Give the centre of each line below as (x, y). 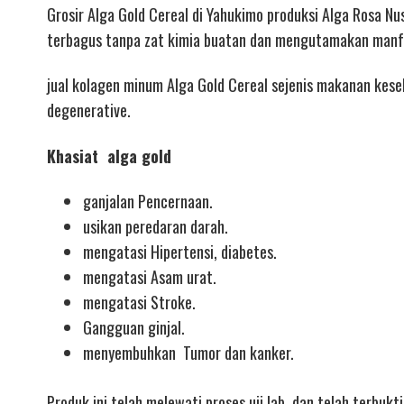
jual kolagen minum (107, 85)
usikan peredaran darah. (156, 227)
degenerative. (89, 110)
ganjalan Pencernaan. (148, 202)
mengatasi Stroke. (139, 303)
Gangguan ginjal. (134, 328)
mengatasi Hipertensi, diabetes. (180, 252)
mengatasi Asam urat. (150, 277)
